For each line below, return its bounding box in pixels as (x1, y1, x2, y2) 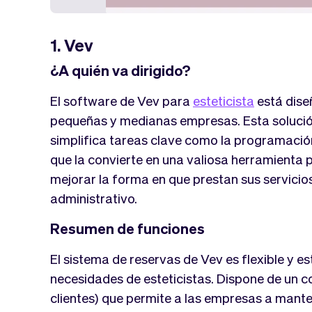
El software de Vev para (50, 91, 193, 109)
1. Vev (50, 33, 93, 56)
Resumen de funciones (50, 218, 205, 237)
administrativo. (50, 189, 137, 206)
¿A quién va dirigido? (50, 60, 190, 79)
